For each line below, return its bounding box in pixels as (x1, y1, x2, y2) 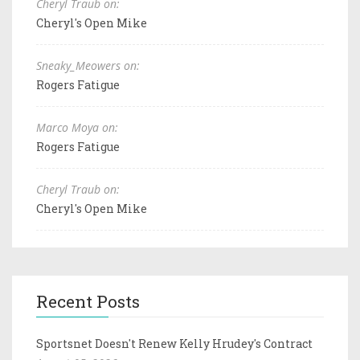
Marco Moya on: (36, 119, 118, 135)
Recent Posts (36, 289, 140, 313)
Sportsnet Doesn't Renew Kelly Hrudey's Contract (36, 335, 313, 351)
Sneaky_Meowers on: (36, 57, 140, 73)
